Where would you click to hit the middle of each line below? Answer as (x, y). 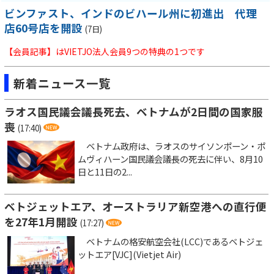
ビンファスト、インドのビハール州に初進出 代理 (131, 13)
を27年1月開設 (41, 222)
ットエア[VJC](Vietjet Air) (129, 254)
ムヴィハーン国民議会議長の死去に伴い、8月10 (170, 159)
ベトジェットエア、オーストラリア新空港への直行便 (135, 207)
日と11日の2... (105, 172)
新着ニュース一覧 (62, 83)
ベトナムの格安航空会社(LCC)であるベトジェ (170, 242)
